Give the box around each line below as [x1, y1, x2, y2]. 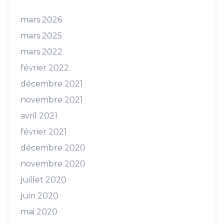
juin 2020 [20, 190, 58, 200]
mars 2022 [20, 46, 62, 56]
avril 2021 [20, 110, 57, 120]
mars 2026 [20, 14, 62, 24]
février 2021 [20, 126, 67, 136]
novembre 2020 [20, 158, 85, 168]
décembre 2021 [20, 78, 83, 88]
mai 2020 [20, 206, 57, 216]
